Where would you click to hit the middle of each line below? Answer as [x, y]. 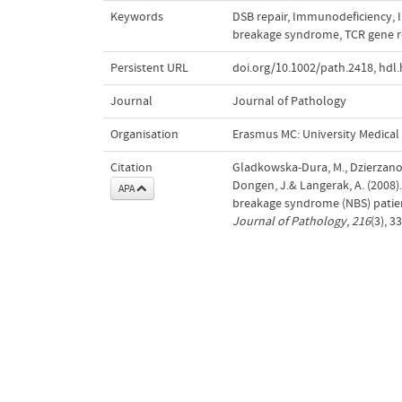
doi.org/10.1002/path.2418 [302, 68]
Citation [131, 167]
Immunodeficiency [342, 17]
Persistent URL [149, 68]
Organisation [144, 134]
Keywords [136, 17]
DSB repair [259, 17]
